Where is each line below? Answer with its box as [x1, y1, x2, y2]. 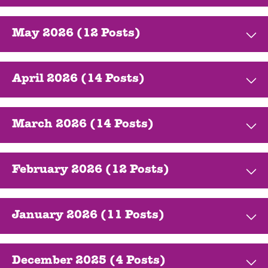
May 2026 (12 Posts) [12, 28, 141, 41]
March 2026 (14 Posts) [12, 119, 154, 132]
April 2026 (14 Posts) [12, 74, 145, 86]
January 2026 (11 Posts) [12, 210, 165, 223]
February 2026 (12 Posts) [12, 165, 169, 177]
